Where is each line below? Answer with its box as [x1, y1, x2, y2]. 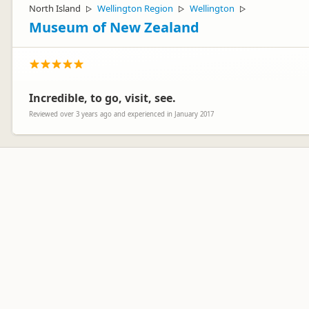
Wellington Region [97, 2, 173, 14]
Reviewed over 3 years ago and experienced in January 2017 [29, 110, 214, 119]
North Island [29, 2, 81, 14]
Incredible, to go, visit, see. [29, 90, 176, 106]
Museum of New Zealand [29, 18, 199, 37]
